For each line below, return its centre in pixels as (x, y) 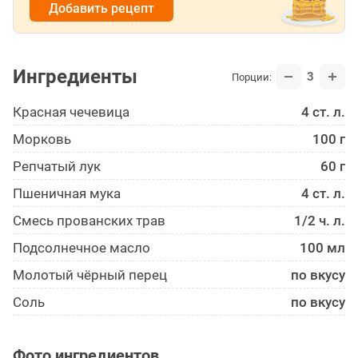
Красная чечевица (71, 112)
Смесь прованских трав (89, 221)
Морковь (42, 139)
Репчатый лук (57, 167)
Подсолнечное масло (82, 248)
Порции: (252, 77)
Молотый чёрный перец (90, 275)
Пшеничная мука (67, 194)
